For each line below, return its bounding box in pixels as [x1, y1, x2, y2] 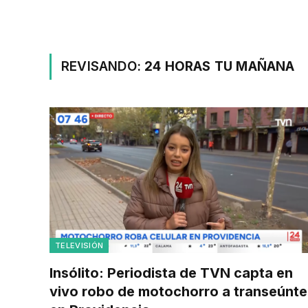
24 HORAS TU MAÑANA [144, 58, 295, 74]
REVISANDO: [61, 58, 145, 74]
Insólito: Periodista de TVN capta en [49, 264, 293, 281]
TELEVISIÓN [55, 240, 104, 250]
